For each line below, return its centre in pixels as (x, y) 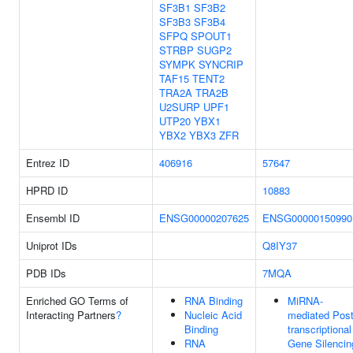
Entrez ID (48, 163)
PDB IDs (46, 273)
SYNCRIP (221, 64)
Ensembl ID (53, 218)
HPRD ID (47, 190)
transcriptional (320, 329)
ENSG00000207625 (204, 218)
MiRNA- (305, 301)
